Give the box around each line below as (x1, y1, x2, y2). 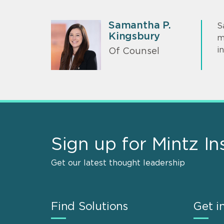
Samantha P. (108, 20, 171, 30)
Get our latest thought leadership (51, 158, 185, 167)
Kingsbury (108, 31, 160, 41)
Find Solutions (51, 200, 128, 212)
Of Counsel (108, 47, 159, 56)
